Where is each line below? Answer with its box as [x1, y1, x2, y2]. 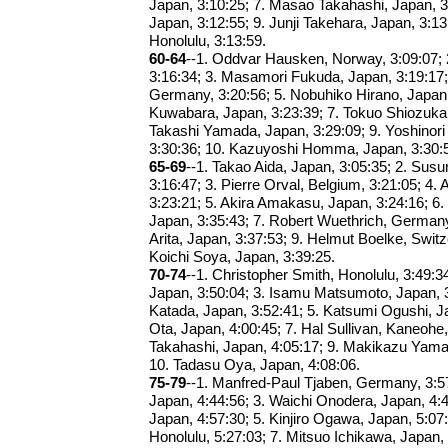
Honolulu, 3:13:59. [149, 32, 267, 50]
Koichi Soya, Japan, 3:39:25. [149, 248, 336, 266]
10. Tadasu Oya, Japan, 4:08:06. [149, 356, 361, 374]
